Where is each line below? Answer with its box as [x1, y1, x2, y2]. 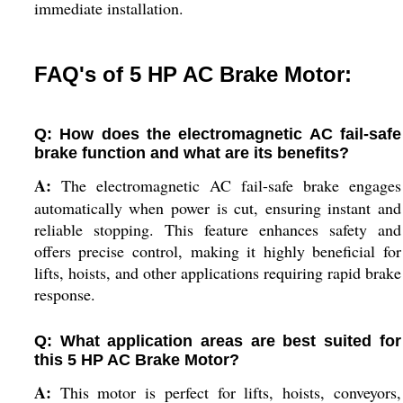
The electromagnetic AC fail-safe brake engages [50, 175, 401, 196]
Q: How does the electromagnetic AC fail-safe [33, 125, 401, 143]
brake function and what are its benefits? [33, 144, 349, 162]
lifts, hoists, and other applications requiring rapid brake [33, 262, 401, 283]
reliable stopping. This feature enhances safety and [33, 219, 401, 240]
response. [33, 283, 95, 305]
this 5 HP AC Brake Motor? [33, 351, 239, 369]
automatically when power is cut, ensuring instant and [33, 197, 401, 219]
